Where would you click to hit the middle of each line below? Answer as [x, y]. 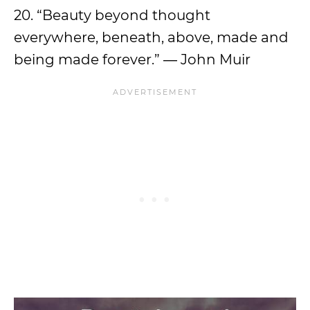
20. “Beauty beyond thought [112, 15]
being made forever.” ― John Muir [132, 59]
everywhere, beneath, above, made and [151, 37]
